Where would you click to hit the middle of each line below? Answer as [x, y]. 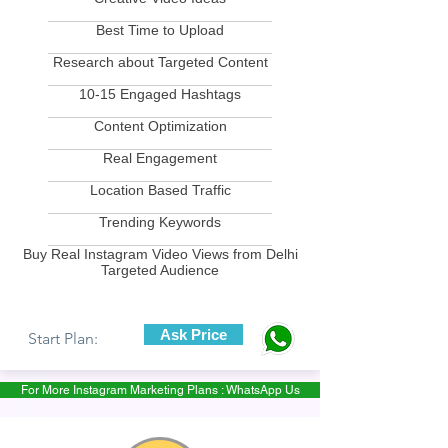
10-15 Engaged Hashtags [160, 94]
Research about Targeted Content [160, 62]
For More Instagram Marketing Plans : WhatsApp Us [160, 390]
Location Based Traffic [160, 190]
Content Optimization [160, 126]
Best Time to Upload [160, 30]
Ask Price [193, 334]
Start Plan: [63, 338]
